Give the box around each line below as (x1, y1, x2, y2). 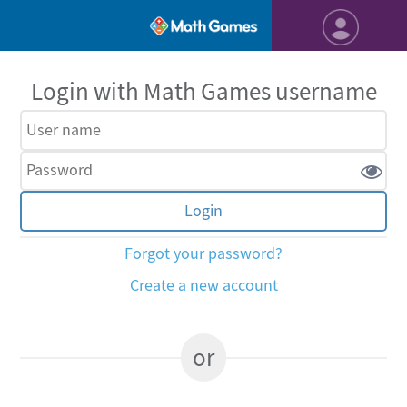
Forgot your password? (124, 243, 283, 264)
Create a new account (129, 274, 278, 296)
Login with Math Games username (30, 76, 377, 107)
